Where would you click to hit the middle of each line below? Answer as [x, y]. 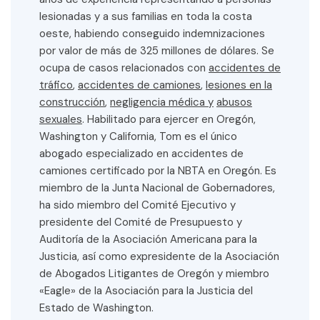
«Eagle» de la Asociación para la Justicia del [146, 291]
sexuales [61, 120]
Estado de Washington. [96, 308]
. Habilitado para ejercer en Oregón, [169, 120]
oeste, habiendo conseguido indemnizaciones [152, 34]
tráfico [56, 85]
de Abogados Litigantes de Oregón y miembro [154, 274]
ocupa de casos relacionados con [124, 68]
